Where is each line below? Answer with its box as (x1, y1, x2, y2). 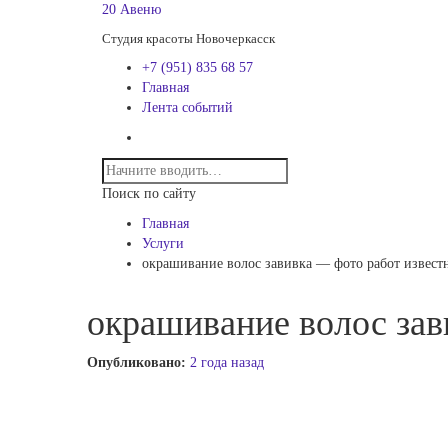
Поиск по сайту (102, 186, 196, 201)
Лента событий (142, 100, 233, 115)
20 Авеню (102, 2, 161, 17)
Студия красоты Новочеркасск (102, 31, 275, 46)
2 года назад (190, 355, 264, 370)
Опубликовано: (87, 355, 190, 370)
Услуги (142, 236, 184, 251)
